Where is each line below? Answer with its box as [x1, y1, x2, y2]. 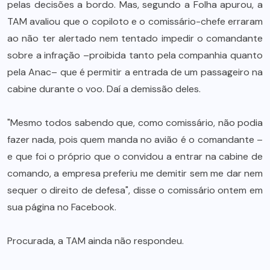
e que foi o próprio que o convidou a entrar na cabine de [7, 149, 263, 163]
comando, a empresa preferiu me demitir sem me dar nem [7, 166, 263, 180]
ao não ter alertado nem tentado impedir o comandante [7, 31, 263, 45]
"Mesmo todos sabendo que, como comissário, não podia [7, 116, 263, 129]
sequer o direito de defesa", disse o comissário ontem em [7, 183, 263, 196]
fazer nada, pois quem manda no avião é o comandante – [7, 133, 263, 146]
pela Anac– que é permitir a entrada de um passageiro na [7, 65, 263, 78]
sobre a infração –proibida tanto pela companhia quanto [7, 48, 263, 61]
